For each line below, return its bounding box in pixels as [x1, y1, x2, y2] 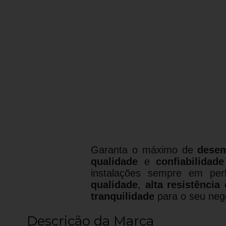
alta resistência [145, 179, 220, 190]
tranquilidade [91, 190, 154, 202]
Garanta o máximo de [91, 144, 198, 155]
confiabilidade [156, 155, 224, 167]
